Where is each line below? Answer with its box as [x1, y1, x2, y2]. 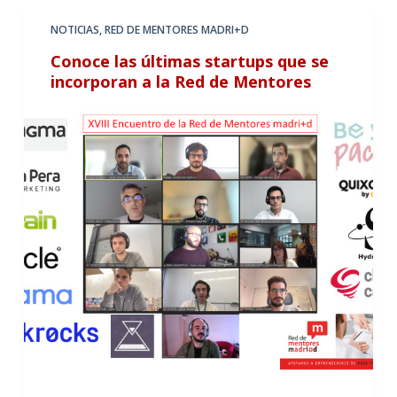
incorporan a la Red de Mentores [50, 70, 311, 92]
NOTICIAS [50, 21, 99, 37]
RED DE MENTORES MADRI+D [104, 21, 249, 37]
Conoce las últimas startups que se [50, 50, 329, 72]
